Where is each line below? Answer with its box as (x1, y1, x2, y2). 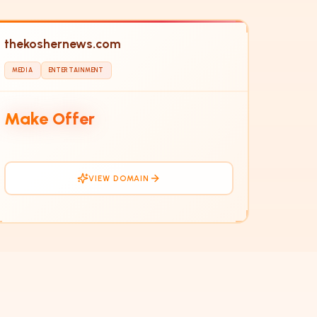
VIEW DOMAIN (88, 173, 150, 183)
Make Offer (4, 108, 95, 129)
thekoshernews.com (4, 36, 121, 52)
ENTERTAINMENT (48, 67, 104, 74)
